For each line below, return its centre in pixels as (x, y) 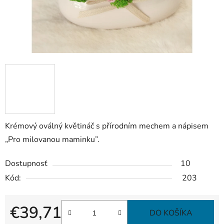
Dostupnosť (26, 164)
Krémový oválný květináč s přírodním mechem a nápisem (107, 126)
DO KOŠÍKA (171, 213)
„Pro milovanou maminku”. (52, 140)
